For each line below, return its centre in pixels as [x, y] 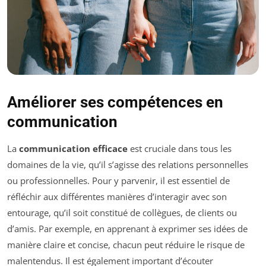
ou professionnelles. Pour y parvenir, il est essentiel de [118, 180]
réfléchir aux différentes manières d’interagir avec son [117, 196]
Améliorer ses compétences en [115, 102]
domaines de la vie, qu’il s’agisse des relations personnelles [128, 164]
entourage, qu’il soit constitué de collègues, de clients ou [122, 212]
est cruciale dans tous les [180, 148]
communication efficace [73, 148]
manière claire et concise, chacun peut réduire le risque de [126, 244]
